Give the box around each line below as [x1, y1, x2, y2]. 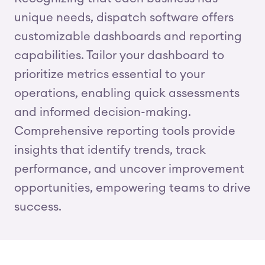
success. [14, 201, 62, 213]
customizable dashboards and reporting [14, 31, 242, 43]
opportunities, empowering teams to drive [14, 182, 251, 194]
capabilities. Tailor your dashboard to [14, 50, 224, 62]
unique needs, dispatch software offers [14, 12, 234, 24]
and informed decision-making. [14, 106, 191, 118]
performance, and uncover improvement [14, 163, 244, 175]
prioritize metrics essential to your [14, 69, 205, 80]
